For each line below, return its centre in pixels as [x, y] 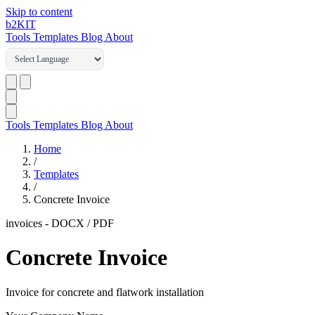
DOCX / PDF [83, 223]
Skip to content [39, 12]
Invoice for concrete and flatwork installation [105, 292]
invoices [24, 223]
